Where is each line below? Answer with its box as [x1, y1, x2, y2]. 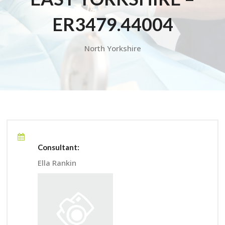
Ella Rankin [38, 157, 76, 168]
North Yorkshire [84, 43, 141, 53]
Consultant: [38, 142, 79, 152]
